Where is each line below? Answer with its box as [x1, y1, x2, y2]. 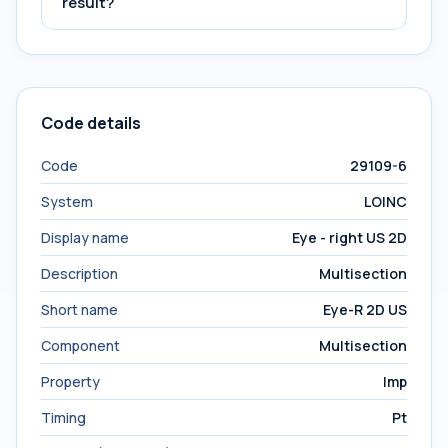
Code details [41, 112, 141, 134]
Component [41, 336, 120, 355]
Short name [41, 300, 118, 319]
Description [41, 264, 118, 283]
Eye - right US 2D [292, 228, 407, 247]
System [41, 192, 93, 211]
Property [41, 372, 100, 391]
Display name [41, 228, 129, 247]
